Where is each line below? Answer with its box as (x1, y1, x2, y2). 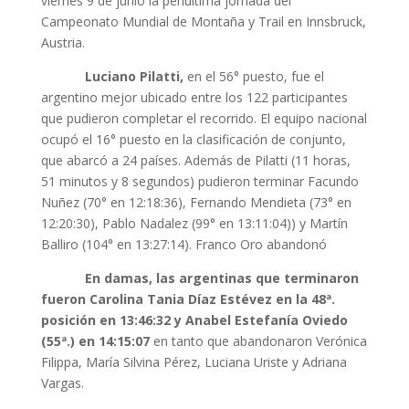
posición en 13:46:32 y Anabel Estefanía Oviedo (40, 311, 348, 329)
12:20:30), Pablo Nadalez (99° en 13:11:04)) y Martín (40, 215, 348, 232)
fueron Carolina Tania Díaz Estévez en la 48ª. (40, 290, 335, 308)
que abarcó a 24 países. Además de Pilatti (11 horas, (40, 152, 351, 169)
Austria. (40, 34, 85, 51)
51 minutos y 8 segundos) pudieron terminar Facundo (40, 173, 359, 190)
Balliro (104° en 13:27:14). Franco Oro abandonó (40, 236, 327, 253)
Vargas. (40, 374, 84, 392)
